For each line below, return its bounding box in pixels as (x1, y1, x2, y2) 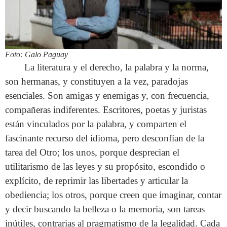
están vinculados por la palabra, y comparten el (5, 119, 186, 130)
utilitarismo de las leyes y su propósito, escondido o (5, 161, 205, 172)
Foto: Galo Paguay (5, 50, 68, 59)
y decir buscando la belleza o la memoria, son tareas (5, 204, 205, 215)
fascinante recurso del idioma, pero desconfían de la (5, 133, 204, 144)
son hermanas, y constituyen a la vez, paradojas (5, 76, 188, 87)
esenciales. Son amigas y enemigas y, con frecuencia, (5, 90, 209, 101)
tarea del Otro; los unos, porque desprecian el (5, 147, 179, 158)
